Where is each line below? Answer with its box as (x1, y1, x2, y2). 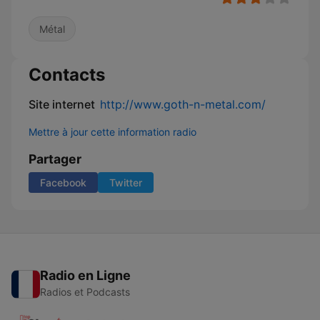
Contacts (29, 64, 105, 85)
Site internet (29, 97, 95, 111)
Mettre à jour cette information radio (29, 126, 196, 138)
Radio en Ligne (40, 268, 131, 283)
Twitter (109, 176, 142, 189)
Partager (29, 151, 81, 166)
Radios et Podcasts (40, 286, 130, 298)
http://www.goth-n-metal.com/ (100, 97, 266, 111)
